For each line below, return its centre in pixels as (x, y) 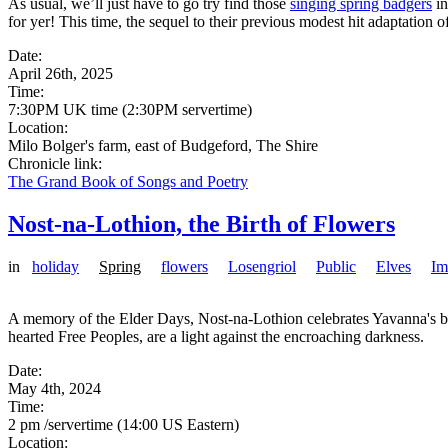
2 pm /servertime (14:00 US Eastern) (123, 425)
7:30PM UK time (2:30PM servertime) (130, 110)
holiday (55, 267)
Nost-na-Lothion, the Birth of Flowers (201, 224)
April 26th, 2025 (60, 74)
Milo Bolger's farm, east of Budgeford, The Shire (163, 146)
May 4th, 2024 (54, 389)
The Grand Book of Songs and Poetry (128, 182)
